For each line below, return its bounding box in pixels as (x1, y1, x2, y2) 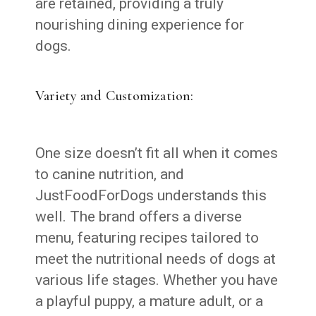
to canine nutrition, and (35, 165, 185, 183)
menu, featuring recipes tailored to (35, 229, 260, 246)
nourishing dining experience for (35, 16, 245, 33)
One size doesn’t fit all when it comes (35, 144, 279, 162)
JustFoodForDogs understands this (35, 186, 267, 204)
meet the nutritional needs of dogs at (35, 250, 276, 267)
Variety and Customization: (35, 87, 194, 104)
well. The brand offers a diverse (35, 207, 243, 225)
